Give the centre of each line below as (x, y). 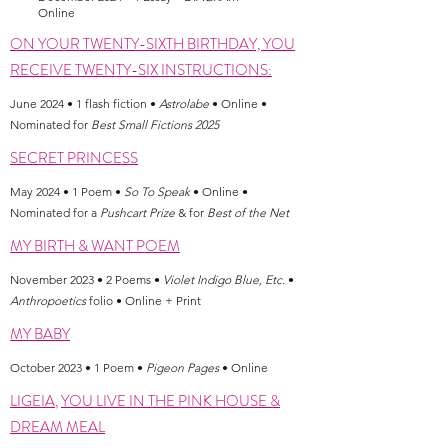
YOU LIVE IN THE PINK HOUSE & (170, 401)
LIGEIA (32, 401)
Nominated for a (55, 212)
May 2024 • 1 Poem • (67, 191)
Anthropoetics (48, 300)
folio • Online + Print (143, 300)
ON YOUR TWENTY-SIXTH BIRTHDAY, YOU (152, 44)
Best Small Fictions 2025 (155, 124)
